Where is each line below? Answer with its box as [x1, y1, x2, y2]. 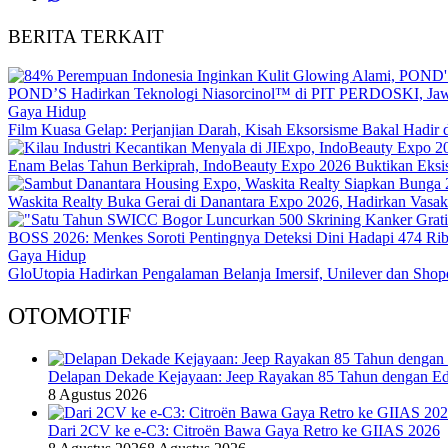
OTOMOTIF [8, 302, 131, 329]
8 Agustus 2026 [48, 385, 147, 403]
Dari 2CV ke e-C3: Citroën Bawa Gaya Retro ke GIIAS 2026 [48, 421, 440, 439]
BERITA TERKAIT [8, 26, 164, 48]
